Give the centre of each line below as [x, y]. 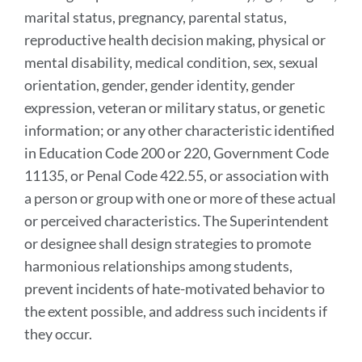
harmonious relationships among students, [158, 266]
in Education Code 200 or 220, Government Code [177, 153]
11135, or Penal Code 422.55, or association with [177, 175]
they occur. [58, 334]
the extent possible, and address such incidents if [176, 311]
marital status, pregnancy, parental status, [156, 17]
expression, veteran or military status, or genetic [175, 107]
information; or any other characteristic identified [179, 130]
